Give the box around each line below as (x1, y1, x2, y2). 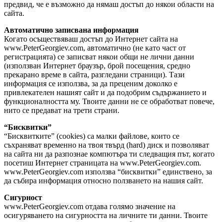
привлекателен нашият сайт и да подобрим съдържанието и (4, 88, 207, 97)
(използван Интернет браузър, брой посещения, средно (4, 61, 190, 70)
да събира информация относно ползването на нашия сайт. (4, 176, 203, 185)
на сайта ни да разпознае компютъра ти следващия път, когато (4, 149, 215, 158)
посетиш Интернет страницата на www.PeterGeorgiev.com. (4, 158, 201, 167)
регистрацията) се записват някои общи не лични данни (4, 52, 194, 61)
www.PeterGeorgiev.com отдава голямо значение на (4, 202, 175, 211)
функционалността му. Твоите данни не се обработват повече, (4, 97, 215, 106)
